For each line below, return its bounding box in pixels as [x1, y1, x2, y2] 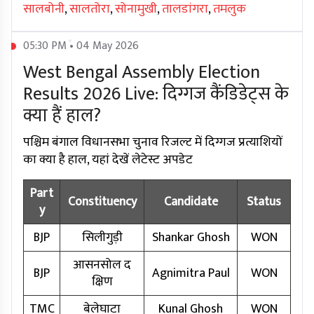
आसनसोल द [73, 254, 131, 276]
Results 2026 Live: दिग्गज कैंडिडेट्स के [23, 79, 289, 110]
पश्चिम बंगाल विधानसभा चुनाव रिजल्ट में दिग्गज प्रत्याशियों [23, 132, 282, 153]
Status [247, 191, 281, 213]
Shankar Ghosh [151, 227, 230, 249]
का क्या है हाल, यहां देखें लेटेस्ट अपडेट [23, 149, 193, 171]
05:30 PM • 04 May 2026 [23, 36, 139, 56]
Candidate [163, 191, 218, 213]
